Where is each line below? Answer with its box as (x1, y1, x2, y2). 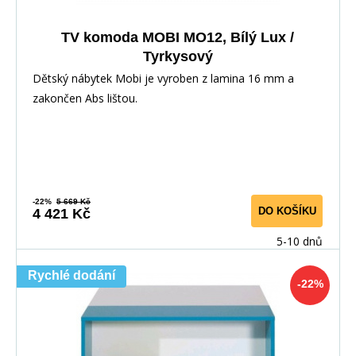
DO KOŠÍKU (257, 205, 316, 218)
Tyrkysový (142, 48, 213, 65)
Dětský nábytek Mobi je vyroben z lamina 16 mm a (33, 71, 294, 87)
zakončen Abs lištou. (33, 91, 144, 106)
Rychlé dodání (28, 269, 115, 283)
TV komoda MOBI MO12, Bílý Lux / (61, 29, 294, 46)
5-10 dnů (277, 234, 323, 250)
